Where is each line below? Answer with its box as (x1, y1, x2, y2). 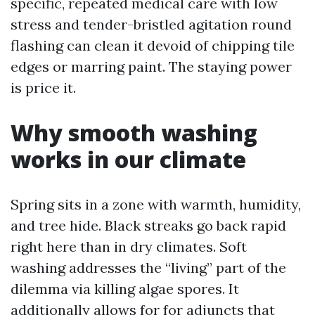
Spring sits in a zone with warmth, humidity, (11, 195, 301, 213)
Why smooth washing (11, 117, 257, 148)
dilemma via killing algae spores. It (11, 280, 239, 297)
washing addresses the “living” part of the (11, 259, 286, 276)
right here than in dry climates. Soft (11, 238, 247, 255)
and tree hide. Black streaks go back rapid (11, 217, 286, 234)
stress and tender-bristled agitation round (11, 15, 292, 33)
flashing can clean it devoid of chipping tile (11, 37, 295, 54)
